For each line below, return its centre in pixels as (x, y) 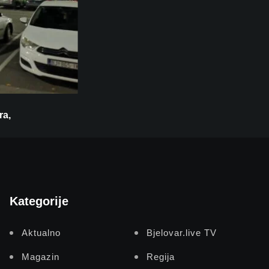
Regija (161, 257)
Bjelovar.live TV (182, 233)
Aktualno (41, 233)
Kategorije (39, 201)
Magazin (41, 257)
